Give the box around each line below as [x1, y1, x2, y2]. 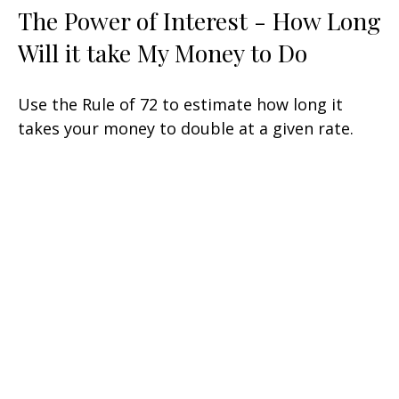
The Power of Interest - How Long [18, 4, 381, 37]
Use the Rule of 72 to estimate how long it [18, 93, 343, 115]
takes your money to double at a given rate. [18, 117, 354, 139]
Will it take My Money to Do [18, 36, 307, 69]
